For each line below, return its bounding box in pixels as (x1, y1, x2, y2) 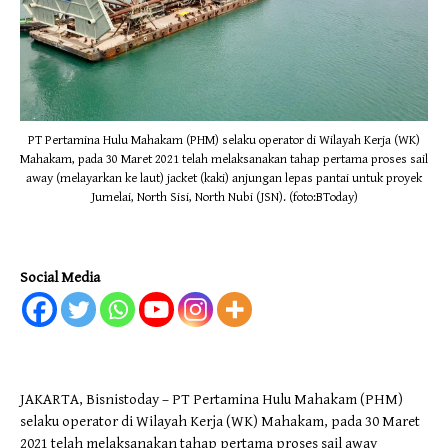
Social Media (20, 268, 100, 286)
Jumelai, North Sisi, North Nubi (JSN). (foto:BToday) (90, 189, 358, 205)
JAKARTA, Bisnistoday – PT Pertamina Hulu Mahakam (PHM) (20, 390, 403, 408)
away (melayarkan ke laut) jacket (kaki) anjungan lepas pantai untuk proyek (26, 170, 422, 186)
